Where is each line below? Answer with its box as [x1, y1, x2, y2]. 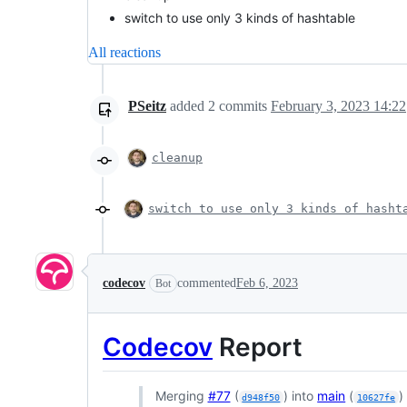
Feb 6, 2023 [236, 275, 298, 290]
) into [283, 387, 318, 403]
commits [215, 97, 271, 114]
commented [177, 275, 236, 290]
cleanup [152, 150, 203, 164]
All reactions [88, 44, 161, 60]
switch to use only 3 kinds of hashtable [124, 9, 355, 25]
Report [213, 331, 303, 362]
